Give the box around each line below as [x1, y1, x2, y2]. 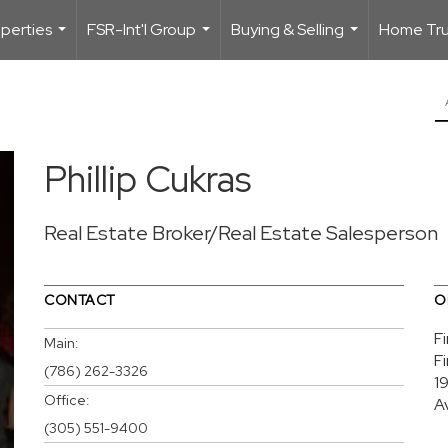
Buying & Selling [231, 19, 344, 40]
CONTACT [44, 290, 116, 309]
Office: [44, 390, 90, 409]
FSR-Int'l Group [87, 19, 196, 40]
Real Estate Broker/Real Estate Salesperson [44, 219, 438, 246]
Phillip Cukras [44, 154, 251, 203]
